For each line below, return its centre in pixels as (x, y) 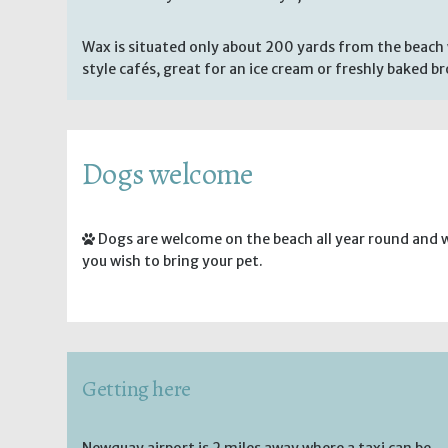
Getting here (136, 388)
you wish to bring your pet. (172, 260)
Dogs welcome (167, 173)
